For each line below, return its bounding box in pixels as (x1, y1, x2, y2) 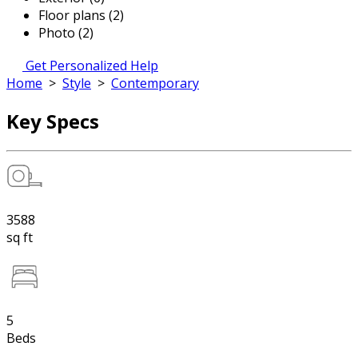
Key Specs (6, 107, 99, 134)
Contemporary (111, 74, 199, 92)
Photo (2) (38, 24, 93, 42)
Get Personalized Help (26, 57, 158, 74)
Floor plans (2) (38, 6, 124, 24)
